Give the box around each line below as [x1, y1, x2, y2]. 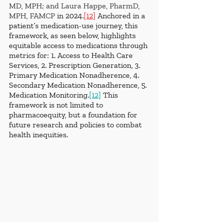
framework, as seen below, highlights [9, 31, 138, 41]
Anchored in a [96, 11, 147, 21]
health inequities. [9, 130, 68, 140]
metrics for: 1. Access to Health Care [9, 51, 135, 60]
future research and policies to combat [9, 120, 144, 130]
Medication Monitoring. [9, 90, 89, 100]
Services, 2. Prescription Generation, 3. [9, 60, 142, 70]
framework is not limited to [9, 100, 105, 110]
